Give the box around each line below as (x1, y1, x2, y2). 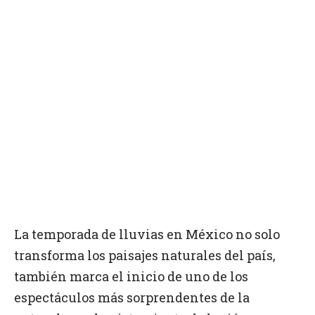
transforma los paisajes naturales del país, (14, 247, 276, 264)
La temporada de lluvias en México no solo (14, 226, 280, 243)
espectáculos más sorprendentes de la (14, 289, 250, 306)
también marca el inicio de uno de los (14, 268, 248, 285)
